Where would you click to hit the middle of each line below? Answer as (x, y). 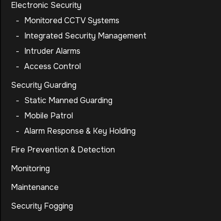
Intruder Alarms (52, 51)
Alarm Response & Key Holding (80, 131)
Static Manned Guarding (68, 100)
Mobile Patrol (49, 115)
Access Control (53, 66)
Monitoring (30, 168)
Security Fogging (42, 206)
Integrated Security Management (85, 36)
